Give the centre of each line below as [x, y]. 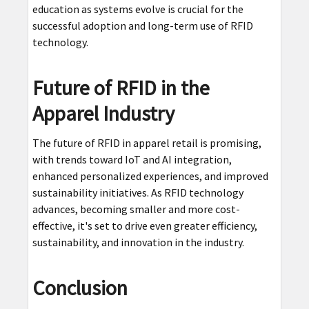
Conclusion [80, 287]
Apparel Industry [103, 113]
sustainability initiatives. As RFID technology [138, 192]
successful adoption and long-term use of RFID [142, 25]
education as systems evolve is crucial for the [138, 9]
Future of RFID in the [121, 87]
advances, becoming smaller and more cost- [136, 209]
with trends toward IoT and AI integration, [132, 159]
